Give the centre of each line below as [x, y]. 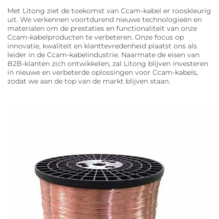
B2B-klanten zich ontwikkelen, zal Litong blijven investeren [108, 64]
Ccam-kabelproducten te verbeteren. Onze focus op [96, 37]
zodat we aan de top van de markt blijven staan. [89, 81]
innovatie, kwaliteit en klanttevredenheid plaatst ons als [102, 46]
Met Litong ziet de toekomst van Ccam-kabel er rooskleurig [109, 11]
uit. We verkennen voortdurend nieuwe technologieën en [105, 20]
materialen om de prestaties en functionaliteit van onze [102, 29]
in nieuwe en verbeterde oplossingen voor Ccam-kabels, [103, 73]
